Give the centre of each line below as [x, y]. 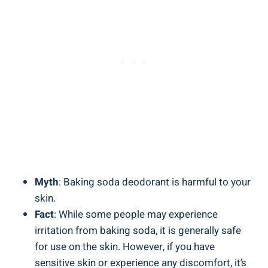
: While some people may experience [136, 214]
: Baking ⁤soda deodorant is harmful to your [155, 182]
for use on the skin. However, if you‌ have [125, 246]
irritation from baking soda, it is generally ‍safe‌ [138, 230]
